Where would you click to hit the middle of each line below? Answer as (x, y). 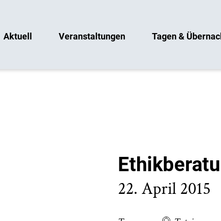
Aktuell (18, 36)
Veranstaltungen (92, 36)
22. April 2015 (164, 189)
